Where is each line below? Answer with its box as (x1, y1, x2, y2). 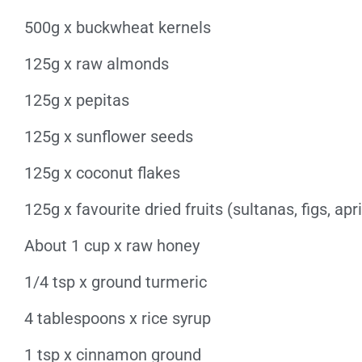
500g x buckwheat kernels (24, 18, 211, 37)
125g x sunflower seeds (24, 127, 193, 146)
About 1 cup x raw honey (24, 236, 200, 255)
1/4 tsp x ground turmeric (24, 272, 207, 292)
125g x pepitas (24, 90, 129, 110)
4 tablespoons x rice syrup (24, 309, 211, 328)
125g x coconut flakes (24, 163, 180, 183)
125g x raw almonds (24, 54, 169, 74)
